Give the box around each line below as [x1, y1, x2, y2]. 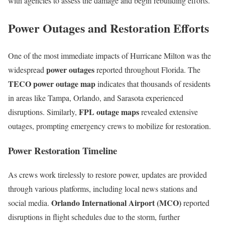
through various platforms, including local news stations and [8, 183, 197, 194]
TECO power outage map [8, 77, 95, 89]
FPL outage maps [79, 105, 139, 118]
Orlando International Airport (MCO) [51, 197, 181, 209]
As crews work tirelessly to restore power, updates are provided [8, 169, 207, 180]
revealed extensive [139, 106, 198, 117]
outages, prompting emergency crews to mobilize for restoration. [8, 120, 211, 131]
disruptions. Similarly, [8, 106, 79, 117]
